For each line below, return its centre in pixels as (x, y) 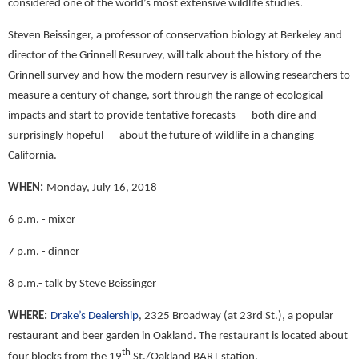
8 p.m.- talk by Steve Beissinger (82, 284)
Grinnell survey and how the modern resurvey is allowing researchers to (179, 76)
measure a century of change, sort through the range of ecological (165, 96)
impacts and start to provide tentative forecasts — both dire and (162, 116)
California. (32, 156)
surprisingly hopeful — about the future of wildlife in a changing (161, 136)
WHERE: (28, 316)
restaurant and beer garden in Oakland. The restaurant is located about (178, 336)
